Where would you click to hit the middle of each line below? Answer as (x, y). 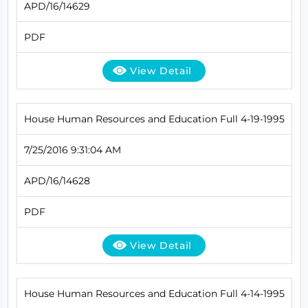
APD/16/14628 (57, 180)
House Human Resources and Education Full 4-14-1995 (154, 293)
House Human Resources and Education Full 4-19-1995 (154, 119)
